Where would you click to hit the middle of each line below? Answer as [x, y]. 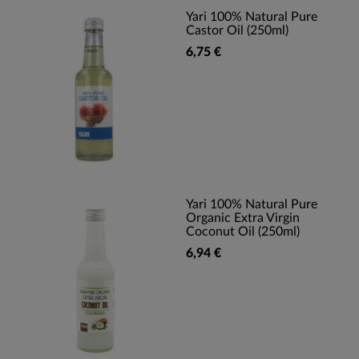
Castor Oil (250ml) [237, 30]
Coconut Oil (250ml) [243, 232]
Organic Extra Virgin [243, 218]
